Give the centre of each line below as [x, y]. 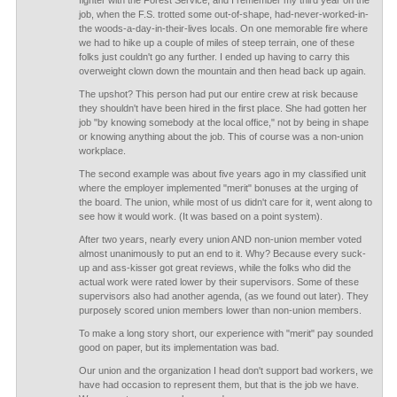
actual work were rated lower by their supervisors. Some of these [218, 282]
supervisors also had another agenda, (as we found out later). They [223, 296]
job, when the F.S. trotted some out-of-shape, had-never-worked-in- [223, 14]
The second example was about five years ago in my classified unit [222, 174]
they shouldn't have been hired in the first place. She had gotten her [222, 108]
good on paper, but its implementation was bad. [179, 347]
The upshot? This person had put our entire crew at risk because [218, 94]
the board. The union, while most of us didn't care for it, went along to [225, 202]
